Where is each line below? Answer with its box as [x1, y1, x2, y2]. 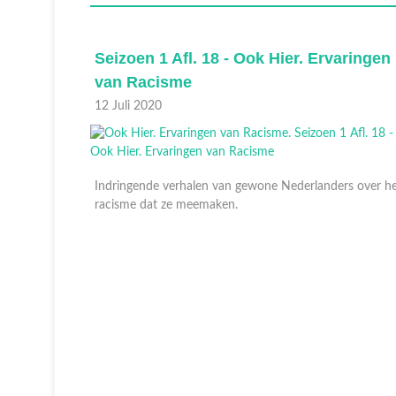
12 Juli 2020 [95, 100, 162, 112]
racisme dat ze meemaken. [95, 199, 241, 211]
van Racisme [95, 73, 192, 91]
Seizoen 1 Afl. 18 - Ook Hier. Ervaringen [95, 49, 391, 67]
